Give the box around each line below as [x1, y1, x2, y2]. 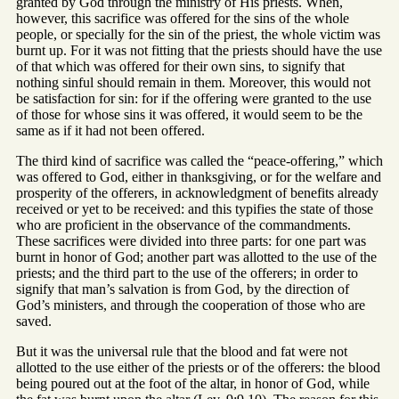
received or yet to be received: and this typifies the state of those [16, 201, 373, 217]
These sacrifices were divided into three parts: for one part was [16, 233, 366, 249]
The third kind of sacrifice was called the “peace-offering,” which [16, 153, 383, 169]
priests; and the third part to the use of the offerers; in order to [16, 265, 358, 281]
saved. [16, 313, 52, 330]
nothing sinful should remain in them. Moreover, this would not [16, 75, 370, 91]
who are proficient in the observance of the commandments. [16, 217, 351, 233]
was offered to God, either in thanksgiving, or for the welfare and [16, 169, 381, 185]
